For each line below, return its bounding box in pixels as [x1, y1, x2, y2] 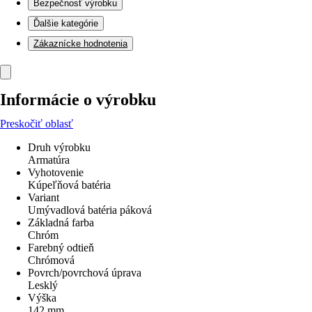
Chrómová [28, 254, 75, 266]
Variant [28, 192, 59, 203]
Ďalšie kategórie [33, 18, 98, 29]
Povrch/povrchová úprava [28, 267, 141, 279]
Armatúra [28, 154, 70, 166]
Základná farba [28, 217, 94, 228]
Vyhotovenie [28, 166, 84, 178]
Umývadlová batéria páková [28, 204, 152, 216]
